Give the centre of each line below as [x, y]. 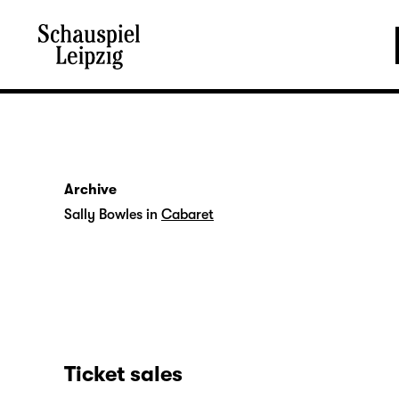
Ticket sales [123, 374]
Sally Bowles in [111, 215]
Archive [90, 190]
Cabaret [187, 215]
